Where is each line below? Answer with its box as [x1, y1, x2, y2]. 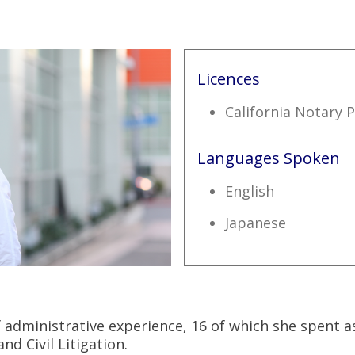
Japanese [224, 213, 286, 233]
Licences [197, 68, 260, 90]
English [224, 181, 274, 201]
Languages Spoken [197, 147, 340, 170]
